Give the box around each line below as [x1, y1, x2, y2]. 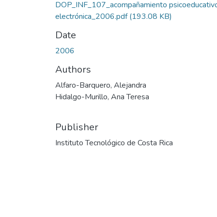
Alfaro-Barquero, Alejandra [55, 79, 146, 91]
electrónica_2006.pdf [55, 11, 129, 22]
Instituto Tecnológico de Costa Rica [55, 137, 173, 148]
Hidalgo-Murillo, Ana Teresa [55, 91, 149, 102]
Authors [55, 62, 91, 76]
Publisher [55, 120, 98, 134]
